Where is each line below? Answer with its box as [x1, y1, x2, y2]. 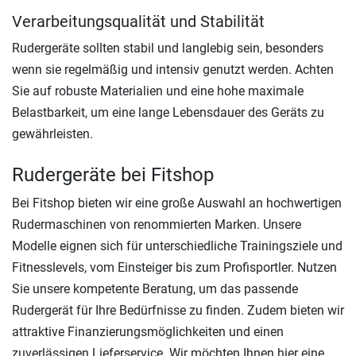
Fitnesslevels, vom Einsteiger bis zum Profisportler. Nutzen [12, 259, 337, 275]
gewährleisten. [12, 126, 93, 141]
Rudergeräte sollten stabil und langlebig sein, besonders [12, 40, 323, 56]
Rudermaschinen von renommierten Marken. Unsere [12, 216, 301, 232]
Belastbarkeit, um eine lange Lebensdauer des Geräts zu [12, 104, 324, 120]
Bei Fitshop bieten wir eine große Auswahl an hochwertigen [12, 195, 342, 211]
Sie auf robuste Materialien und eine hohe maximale [12, 83, 304, 99]
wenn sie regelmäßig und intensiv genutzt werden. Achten [12, 61, 334, 77]
